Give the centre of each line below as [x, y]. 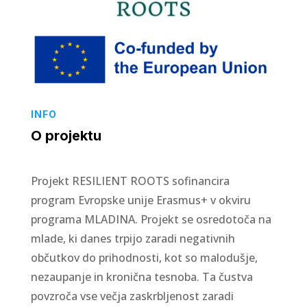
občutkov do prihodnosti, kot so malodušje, [144, 257]
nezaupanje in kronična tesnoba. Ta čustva [142, 277]
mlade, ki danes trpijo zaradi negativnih [133, 238]
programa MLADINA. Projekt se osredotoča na [151, 219]
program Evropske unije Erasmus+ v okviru [140, 200]
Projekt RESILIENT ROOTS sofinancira [130, 181]
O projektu [66, 135]
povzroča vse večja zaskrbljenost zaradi [132, 296]
